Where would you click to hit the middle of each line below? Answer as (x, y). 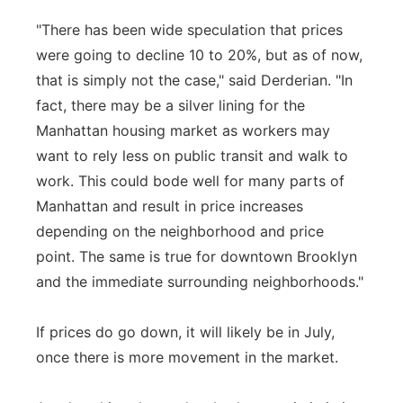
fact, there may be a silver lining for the (170, 105)
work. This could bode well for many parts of (190, 181)
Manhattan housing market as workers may (183, 130)
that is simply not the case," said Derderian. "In (194, 80)
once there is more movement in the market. (187, 357)
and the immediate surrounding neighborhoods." (200, 282)
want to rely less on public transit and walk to (192, 156)
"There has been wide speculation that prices (189, 30)
